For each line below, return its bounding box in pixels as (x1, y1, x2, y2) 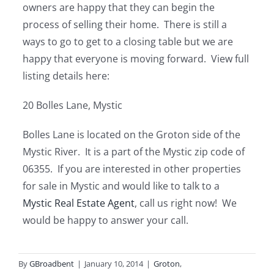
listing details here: (23, 69, 110, 83)
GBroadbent (29, 258, 74, 269)
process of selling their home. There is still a (23, 18, 228, 31)
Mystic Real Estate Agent (23, 196, 135, 210)
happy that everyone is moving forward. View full (23, 52, 250, 65)
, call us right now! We (135, 196, 237, 210)
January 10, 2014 (84, 258, 143, 269)
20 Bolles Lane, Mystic (23, 98, 123, 112)
